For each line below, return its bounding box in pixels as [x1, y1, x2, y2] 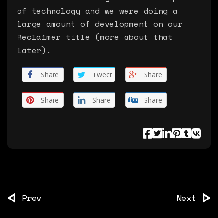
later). [17, 44, 51, 56]
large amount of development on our [17, 18, 182, 30]
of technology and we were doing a [17, 5, 178, 17]
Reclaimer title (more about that [17, 31, 173, 43]
